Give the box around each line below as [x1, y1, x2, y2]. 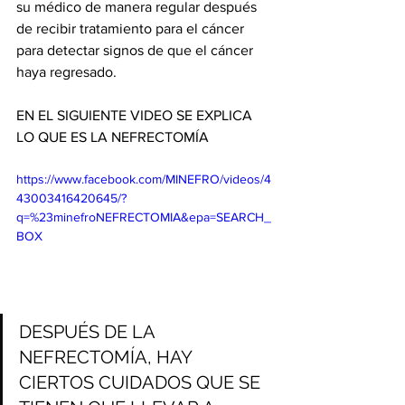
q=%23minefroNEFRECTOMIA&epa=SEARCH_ [16, 209, 271, 224]
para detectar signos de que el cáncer [16, 42, 257, 58]
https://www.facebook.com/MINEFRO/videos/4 [16, 171, 271, 186]
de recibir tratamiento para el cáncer [16, 20, 248, 36]
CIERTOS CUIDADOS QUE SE [19, 372, 265, 394]
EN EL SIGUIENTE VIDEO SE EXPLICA [16, 107, 256, 123]
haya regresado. [16, 63, 124, 80]
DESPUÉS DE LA [19, 321, 159, 344]
